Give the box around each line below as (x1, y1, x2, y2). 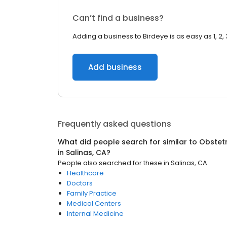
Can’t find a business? (72, 12, 164, 24)
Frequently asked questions (58, 118, 171, 130)
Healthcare (67, 168, 104, 178)
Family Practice (67, 188, 117, 198)
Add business (88, 62, 142, 72)
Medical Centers (67, 199, 121, 208)
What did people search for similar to (58, 137, 199, 147)
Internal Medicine (67, 209, 124, 218)
